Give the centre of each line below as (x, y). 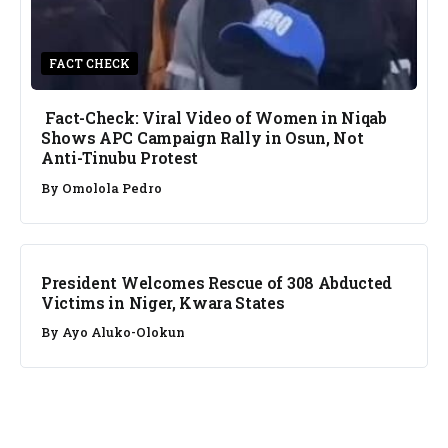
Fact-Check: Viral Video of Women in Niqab (214, 118)
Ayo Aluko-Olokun (123, 332)
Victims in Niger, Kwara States (163, 302)
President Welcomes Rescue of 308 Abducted (217, 282)
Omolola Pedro (112, 187)
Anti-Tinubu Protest (120, 158)
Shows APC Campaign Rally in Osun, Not (202, 138)
